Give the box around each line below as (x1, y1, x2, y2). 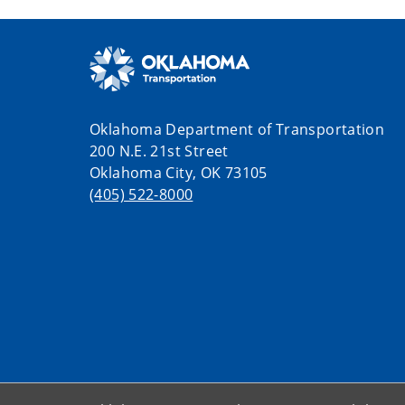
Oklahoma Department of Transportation (89, 119, 385, 140)
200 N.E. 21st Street (89, 141, 229, 162)
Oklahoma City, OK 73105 (89, 163, 268, 184)
